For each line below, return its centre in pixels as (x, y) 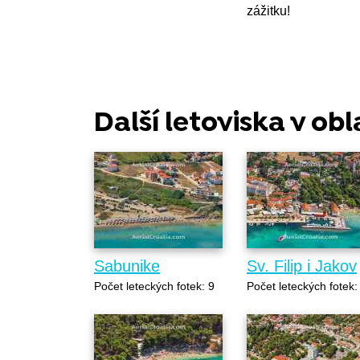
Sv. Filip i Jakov (302, 266)
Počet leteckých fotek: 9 (154, 286)
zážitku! (268, 10)
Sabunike (127, 266)
